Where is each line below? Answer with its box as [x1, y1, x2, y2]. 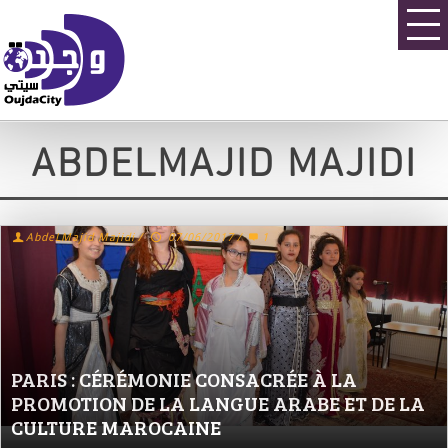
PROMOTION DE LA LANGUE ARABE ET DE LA [11, 389, 425, 417]
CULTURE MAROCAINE [11, 413, 221, 441]
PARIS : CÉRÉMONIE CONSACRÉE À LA [11, 365, 357, 393]
